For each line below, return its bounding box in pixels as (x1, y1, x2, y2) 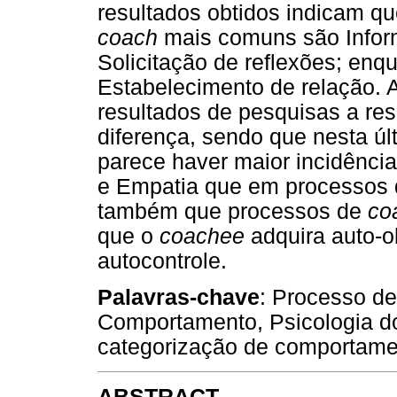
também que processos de (97, 199, 368, 224)
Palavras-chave (97, 285, 260, 310)
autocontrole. (97, 249, 227, 274)
